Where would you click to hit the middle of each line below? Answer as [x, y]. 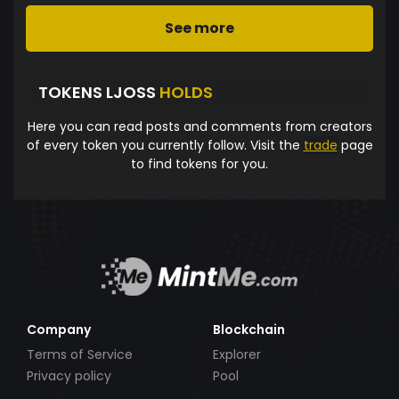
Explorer [237, 354]
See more [199, 28]
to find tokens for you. [199, 163]
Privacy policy [69, 376]
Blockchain [249, 329]
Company [59, 329]
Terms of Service [80, 354]
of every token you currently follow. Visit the [165, 145]
